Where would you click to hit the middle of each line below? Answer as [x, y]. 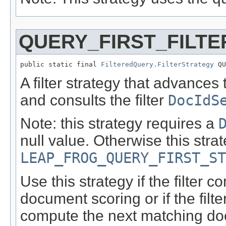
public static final [61, 65]
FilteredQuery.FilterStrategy [157, 65]
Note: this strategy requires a [119, 124]
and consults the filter [94, 100]
